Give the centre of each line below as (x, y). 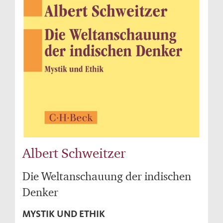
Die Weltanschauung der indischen (107, 176)
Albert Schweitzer (74, 153)
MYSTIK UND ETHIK (64, 214)
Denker (40, 192)
